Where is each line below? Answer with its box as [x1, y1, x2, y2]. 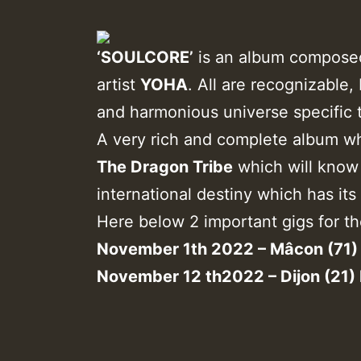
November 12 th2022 [97, 266, 264, 286]
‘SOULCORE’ [97, 47, 193, 67]
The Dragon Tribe [97, 156, 233, 176]
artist [97, 74, 140, 94]
